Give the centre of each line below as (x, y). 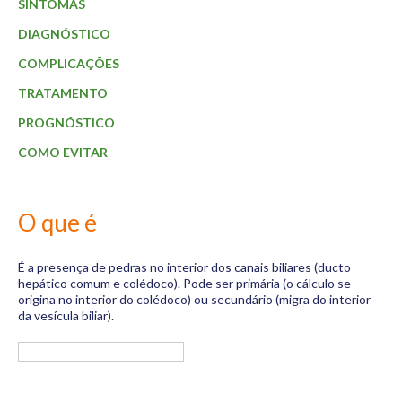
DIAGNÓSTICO (64, 34)
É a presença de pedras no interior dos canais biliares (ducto (184, 267)
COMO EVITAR (63, 152)
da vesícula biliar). (66, 315)
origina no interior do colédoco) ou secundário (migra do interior (194, 299)
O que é (57, 223)
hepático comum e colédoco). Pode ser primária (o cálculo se (184, 283)
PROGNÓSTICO (66, 122)
